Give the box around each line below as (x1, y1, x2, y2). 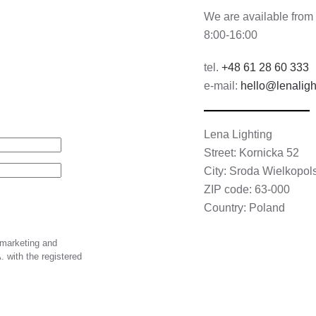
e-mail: (204, 80, 241, 92)
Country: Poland (204, 202, 285, 214)
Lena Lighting (204, 128, 272, 140)
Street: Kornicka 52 (204, 147, 299, 159)
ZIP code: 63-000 (204, 183, 290, 195)
